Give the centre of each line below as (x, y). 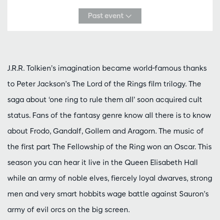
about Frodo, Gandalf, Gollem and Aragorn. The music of (106, 131)
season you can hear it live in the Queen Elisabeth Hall (103, 162)
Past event (107, 16)
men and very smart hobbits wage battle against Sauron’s (108, 193)
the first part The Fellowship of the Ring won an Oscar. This (110, 146)
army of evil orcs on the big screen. (69, 209)
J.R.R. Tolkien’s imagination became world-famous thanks (107, 68)
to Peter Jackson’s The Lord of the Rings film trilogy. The (104, 83)
